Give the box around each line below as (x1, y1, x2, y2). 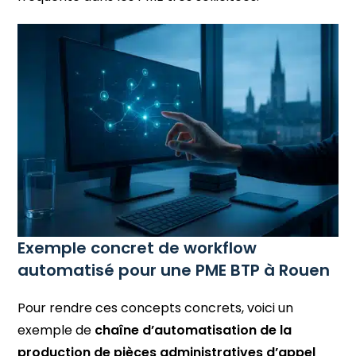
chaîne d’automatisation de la (95, 321, 292, 340)
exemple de (17, 321, 95, 340)
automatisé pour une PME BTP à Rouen (17, 259, 331, 282)
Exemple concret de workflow (17, 237, 257, 260)
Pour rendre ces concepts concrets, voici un (17, 299, 294, 318)
